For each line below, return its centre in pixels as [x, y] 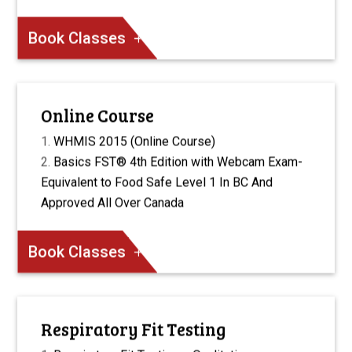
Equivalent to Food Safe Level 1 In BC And [157, 182]
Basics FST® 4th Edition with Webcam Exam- [178, 162]
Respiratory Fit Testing [134, 329]
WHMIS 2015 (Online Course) [135, 141]
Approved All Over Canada [113, 203]
